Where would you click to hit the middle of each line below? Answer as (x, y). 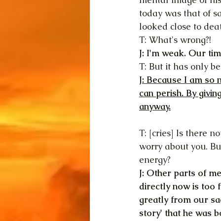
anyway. (155, 106)
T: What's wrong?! (175, 40)
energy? (155, 160)
